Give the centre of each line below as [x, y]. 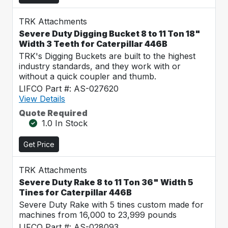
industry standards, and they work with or [100, 66]
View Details [42, 99]
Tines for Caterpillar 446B [75, 192]
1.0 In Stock [65, 123]
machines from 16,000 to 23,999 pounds [98, 215]
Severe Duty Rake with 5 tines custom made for [111, 205]
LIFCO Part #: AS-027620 [69, 89]
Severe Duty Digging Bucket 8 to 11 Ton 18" [110, 34]
